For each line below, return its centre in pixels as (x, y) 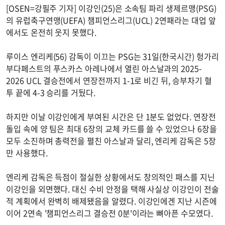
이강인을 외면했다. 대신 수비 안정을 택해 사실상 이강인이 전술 (113, 189)
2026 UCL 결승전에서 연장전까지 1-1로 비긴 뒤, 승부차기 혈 (109, 81)
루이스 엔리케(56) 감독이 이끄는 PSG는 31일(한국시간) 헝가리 (113, 57)
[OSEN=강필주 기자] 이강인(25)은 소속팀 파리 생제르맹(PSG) (111, 8)
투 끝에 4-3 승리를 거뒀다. (51, 93)
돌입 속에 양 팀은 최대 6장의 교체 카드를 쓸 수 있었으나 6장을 (111, 129)
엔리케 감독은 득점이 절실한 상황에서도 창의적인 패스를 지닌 (110, 177)
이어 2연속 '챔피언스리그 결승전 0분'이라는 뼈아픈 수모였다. (109, 213)
